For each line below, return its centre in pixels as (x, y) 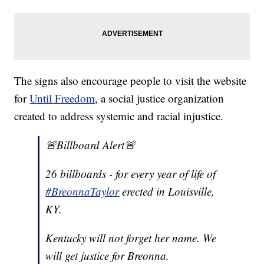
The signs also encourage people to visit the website (131, 81)
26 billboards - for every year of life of (131, 174)
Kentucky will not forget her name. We (131, 238)
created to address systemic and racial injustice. (119, 116)
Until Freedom (62, 98)
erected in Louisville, (167, 192)
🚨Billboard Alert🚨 (91, 145)
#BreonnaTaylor (82, 192)
